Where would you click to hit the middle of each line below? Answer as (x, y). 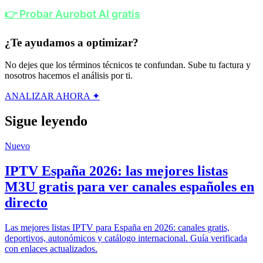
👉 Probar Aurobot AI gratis (73, 14)
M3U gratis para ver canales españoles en (129, 186)
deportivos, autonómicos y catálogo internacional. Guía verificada (126, 238)
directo (26, 202)
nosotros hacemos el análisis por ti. (69, 76)
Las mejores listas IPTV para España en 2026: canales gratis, (117, 227)
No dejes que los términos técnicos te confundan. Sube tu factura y (128, 65)
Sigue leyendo (46, 121)
